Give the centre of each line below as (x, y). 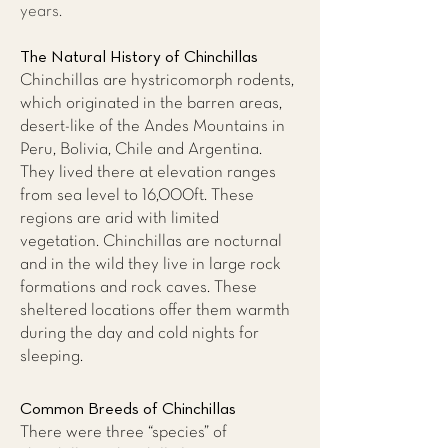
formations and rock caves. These (138, 287)
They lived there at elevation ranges (148, 172)
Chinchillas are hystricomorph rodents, (157, 80)
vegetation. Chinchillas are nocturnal (151, 241)
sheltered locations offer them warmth (155, 310)
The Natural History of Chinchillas (139, 57)
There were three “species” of (123, 432)
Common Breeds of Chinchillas (128, 409)
